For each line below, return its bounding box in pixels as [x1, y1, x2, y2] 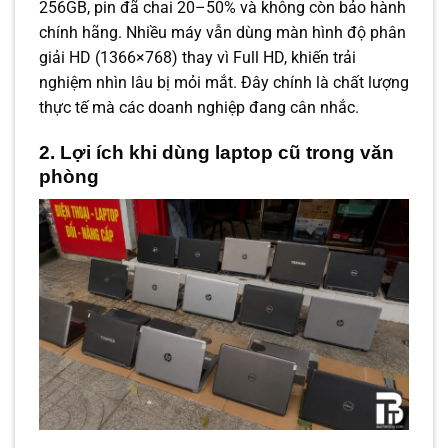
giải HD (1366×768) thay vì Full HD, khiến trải [39, 48, 356, 68]
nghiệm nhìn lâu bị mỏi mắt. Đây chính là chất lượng [39, 73, 409, 93]
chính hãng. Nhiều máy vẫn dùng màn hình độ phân [39, 23, 406, 43]
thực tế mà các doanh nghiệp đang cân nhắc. [39, 98, 359, 118]
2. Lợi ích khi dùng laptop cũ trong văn [39, 142, 394, 164]
